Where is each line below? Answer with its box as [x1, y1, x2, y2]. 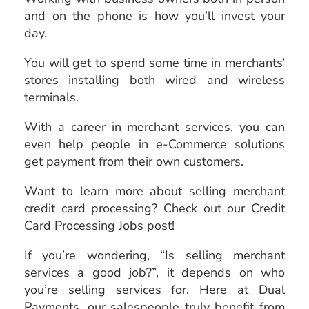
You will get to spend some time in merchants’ [24, 54, 285, 71]
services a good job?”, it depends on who [24, 263, 285, 281]
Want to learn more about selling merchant [24, 182, 285, 199]
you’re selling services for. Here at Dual [24, 281, 285, 298]
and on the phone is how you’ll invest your [24, 7, 285, 24]
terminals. [24, 88, 79, 106]
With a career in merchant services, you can [24, 118, 285, 135]
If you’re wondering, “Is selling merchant [24, 246, 285, 263]
